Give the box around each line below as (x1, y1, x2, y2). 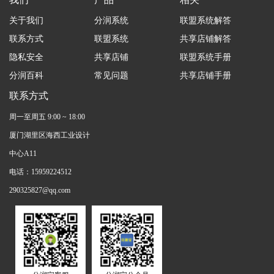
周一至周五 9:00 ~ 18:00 (9, 112, 85, 121)
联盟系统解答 (179, 15, 231, 25)
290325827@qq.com (9, 185, 70, 194)
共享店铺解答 (179, 34, 231, 43)
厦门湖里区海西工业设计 (9, 130, 90, 139)
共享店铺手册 (179, 70, 231, 80)
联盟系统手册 (179, 52, 231, 62)
